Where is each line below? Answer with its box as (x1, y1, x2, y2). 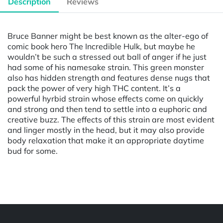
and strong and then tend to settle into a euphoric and (7, 104, 207, 114)
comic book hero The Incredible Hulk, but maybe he (7, 41, 195, 51)
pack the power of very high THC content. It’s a (7, 83, 181, 93)
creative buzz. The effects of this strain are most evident (7, 114, 215, 124)
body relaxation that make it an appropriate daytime (7, 135, 204, 145)
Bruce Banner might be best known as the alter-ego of (7, 30, 208, 41)
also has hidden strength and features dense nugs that (7, 72, 210, 83)
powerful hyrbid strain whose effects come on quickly (7, 93, 204, 104)
